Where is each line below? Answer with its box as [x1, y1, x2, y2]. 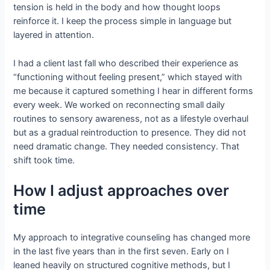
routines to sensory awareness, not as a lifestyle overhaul [13, 113, 249, 124]
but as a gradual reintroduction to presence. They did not [13, 127, 246, 138]
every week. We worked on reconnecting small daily [13, 99, 225, 110]
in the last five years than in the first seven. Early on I [13, 246, 230, 257]
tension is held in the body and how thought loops [13, 2, 221, 13]
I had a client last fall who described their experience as [13, 57, 239, 69]
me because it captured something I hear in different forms [13, 85, 254, 96]
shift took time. [13, 154, 75, 166]
